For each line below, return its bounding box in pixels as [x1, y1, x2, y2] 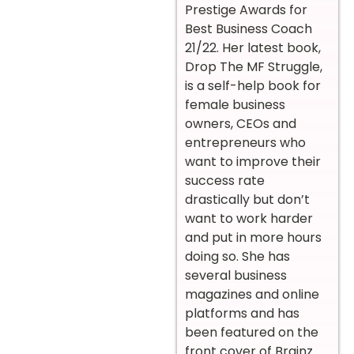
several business [185, 266, 287, 285]
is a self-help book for [185, 77, 321, 96]
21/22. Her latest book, [185, 39, 321, 58]
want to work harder [185, 209, 313, 228]
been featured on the [185, 323, 318, 342]
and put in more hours [185, 228, 322, 247]
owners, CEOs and [185, 115, 296, 134]
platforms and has [185, 304, 299, 323]
